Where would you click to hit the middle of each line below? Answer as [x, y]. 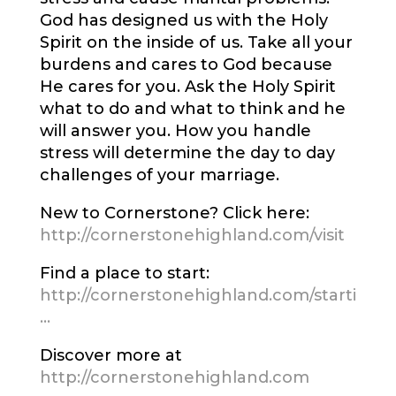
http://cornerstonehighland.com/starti [198, 296]
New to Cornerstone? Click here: [174, 213]
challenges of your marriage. [159, 175]
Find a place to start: [124, 274]
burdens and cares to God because [186, 65]
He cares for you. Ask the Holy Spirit [187, 87]
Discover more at [110, 356]
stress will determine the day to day [187, 153]
